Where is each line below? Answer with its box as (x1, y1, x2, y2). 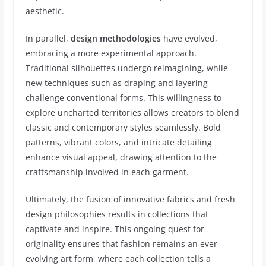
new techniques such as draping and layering (25, 77, 208, 88)
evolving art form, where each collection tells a (25, 253, 211, 264)
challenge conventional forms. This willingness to (25, 92, 221, 103)
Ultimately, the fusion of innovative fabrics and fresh (25, 194, 235, 205)
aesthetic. (25, 5, 64, 17)
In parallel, (25, 33, 71, 44)
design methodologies (70, 33, 161, 44)
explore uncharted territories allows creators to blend (25, 107, 239, 118)
